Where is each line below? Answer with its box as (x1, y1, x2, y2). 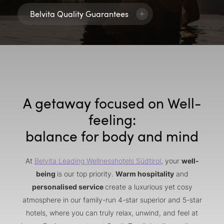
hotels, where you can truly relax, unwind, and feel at (26, 208, 198, 217)
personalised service (31, 182, 105, 191)
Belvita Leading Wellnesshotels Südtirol (34, 156, 161, 165)
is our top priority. (56, 169, 115, 178)
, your (160, 156, 181, 165)
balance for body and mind (25, 126, 198, 145)
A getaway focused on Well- (23, 93, 201, 112)
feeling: (88, 109, 136, 129)
